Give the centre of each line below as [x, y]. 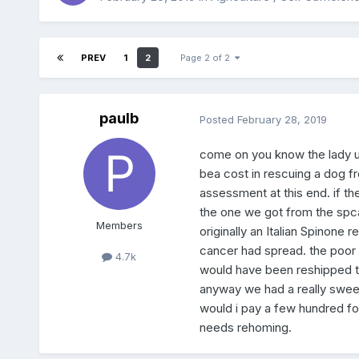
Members [119, 226]
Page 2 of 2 [207, 58]
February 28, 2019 [282, 119]
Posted [218, 119]
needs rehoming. [247, 328]
